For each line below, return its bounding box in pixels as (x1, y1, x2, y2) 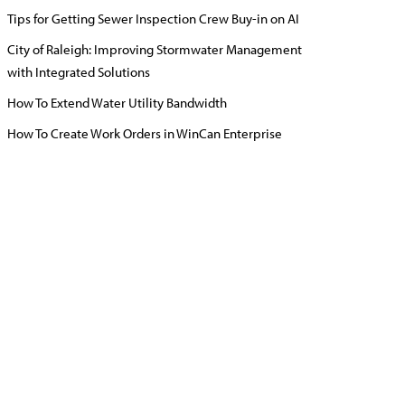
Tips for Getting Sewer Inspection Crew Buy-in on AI (7, 10, 299, 27)
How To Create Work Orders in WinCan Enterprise (7, 125, 282, 142)
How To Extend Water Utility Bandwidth (7, 94, 227, 111)
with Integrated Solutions (7, 63, 150, 80)
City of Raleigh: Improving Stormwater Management (7, 41, 302, 58)
